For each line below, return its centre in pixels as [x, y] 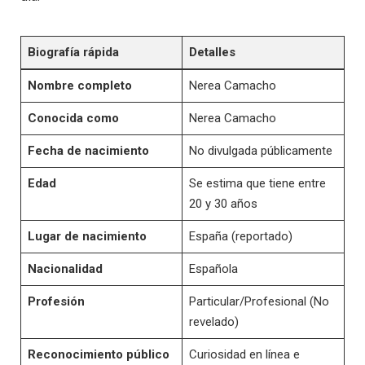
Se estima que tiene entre [257, 183]
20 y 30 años [223, 203]
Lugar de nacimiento [87, 236]
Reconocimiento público [98, 354]
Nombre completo [79, 85]
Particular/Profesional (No [259, 301]
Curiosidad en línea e [244, 354]
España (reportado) [240, 236]
